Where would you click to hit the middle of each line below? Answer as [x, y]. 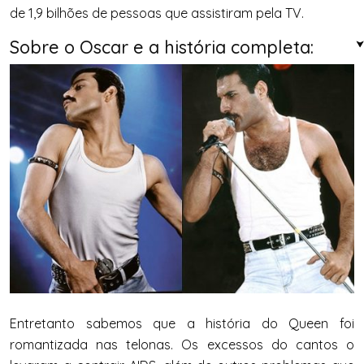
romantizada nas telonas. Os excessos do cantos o [182, 344]
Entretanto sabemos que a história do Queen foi [182, 323]
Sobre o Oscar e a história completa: [162, 47]
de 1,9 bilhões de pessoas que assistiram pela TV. [157, 13]
